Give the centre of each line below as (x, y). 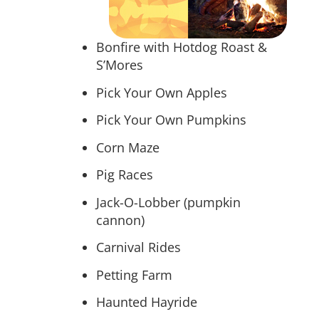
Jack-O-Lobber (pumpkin (168, 202)
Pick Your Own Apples (162, 92)
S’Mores (120, 65)
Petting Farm (134, 274)
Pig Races (125, 175)
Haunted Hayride (147, 302)
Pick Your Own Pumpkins (171, 120)
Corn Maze (128, 147)
